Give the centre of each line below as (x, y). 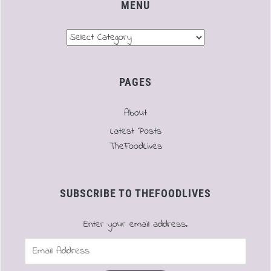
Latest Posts (135, 131)
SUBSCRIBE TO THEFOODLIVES (135, 193)
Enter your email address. (135, 224)
